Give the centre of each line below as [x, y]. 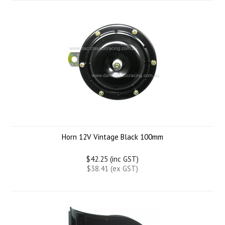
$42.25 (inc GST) [113, 159]
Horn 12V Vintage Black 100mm [113, 137]
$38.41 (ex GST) [113, 168]
